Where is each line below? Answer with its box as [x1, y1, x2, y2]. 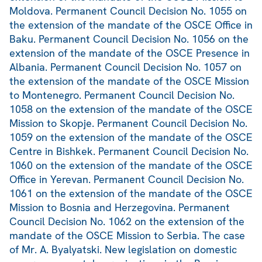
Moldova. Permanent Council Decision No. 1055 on [9, 4, 247, 18]
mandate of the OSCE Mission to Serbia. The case [9, 229, 245, 243]
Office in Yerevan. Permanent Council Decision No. [9, 173, 244, 187]
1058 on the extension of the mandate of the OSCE [9, 102, 253, 116]
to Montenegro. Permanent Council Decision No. [9, 88, 235, 102]
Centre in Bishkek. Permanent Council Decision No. [9, 144, 249, 158]
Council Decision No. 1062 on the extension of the [9, 215, 244, 229]
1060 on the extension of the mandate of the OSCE [9, 158, 253, 173]
